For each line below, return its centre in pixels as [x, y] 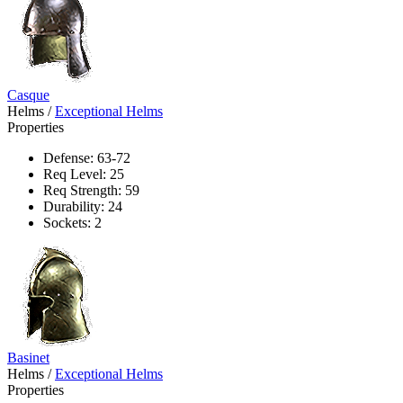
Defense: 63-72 [87, 157]
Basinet [28, 357]
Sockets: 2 [72, 222]
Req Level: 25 [84, 174]
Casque [28, 94]
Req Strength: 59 [91, 190]
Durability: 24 [83, 206]
